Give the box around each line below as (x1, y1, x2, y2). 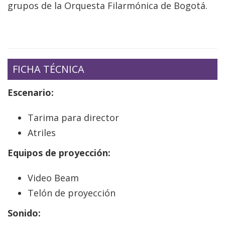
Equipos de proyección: (8, 147, 110, 159)
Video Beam (28, 172, 79, 184)
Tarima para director (28, 111, 119, 124)
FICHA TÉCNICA (13, 62, 84, 76)
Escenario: (8, 86, 54, 99)
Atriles (28, 127, 56, 139)
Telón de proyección (28, 187, 116, 199)
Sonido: (8, 207, 41, 219)
